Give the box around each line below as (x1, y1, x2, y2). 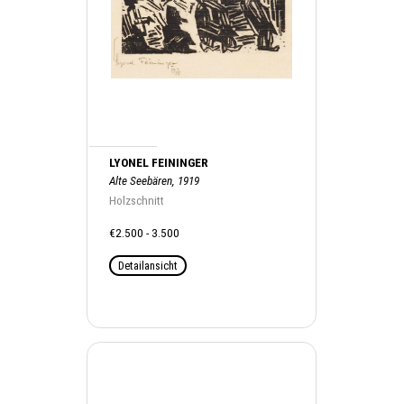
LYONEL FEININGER (109, 156, 209, 170)
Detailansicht (118, 259, 179, 272)
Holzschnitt (109, 194, 165, 207)
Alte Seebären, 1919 (109, 174, 200, 188)
